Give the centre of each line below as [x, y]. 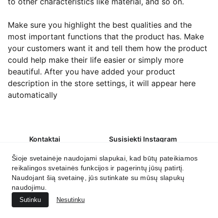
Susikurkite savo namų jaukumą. [97, 173]
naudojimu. [29, 187]
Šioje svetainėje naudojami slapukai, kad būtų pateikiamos [105, 158]
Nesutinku [71, 200]
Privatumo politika [58, 190]
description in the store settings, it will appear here [102, 83]
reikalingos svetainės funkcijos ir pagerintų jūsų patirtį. [98, 168]
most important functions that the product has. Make [106, 36]
